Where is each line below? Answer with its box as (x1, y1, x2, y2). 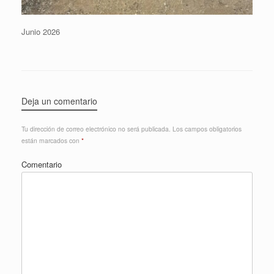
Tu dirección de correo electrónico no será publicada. (21, 124, 171, 133)
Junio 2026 (21, 25, 60, 37)
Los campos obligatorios (171, 124, 242, 133)
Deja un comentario (21, 94, 97, 107)
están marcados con (21, 135, 81, 145)
